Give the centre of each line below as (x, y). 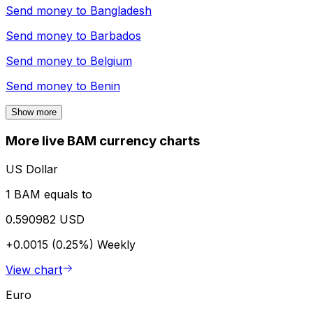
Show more (34, 112)
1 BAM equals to (49, 194)
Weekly (116, 244)
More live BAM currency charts (103, 141)
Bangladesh (121, 11)
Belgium (111, 61)
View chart (34, 269)
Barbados (116, 36)
